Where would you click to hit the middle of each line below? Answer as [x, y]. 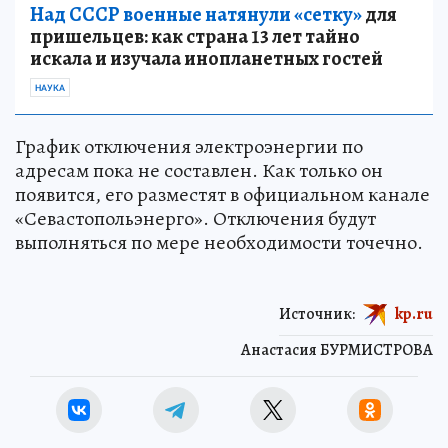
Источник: [317, 313]
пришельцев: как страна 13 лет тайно [195, 37]
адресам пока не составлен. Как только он [199, 171]
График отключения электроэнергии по [189, 147]
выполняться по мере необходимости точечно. [219, 243]
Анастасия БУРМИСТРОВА [337, 350]
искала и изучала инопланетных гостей [206, 59]
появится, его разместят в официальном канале [222, 195]
